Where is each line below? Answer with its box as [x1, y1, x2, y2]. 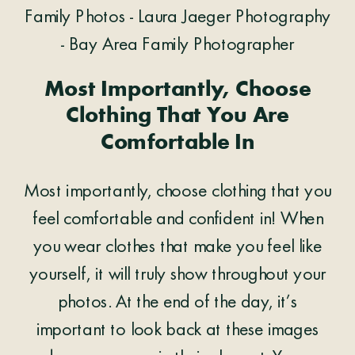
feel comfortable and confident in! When [32, 211, 323, 231]
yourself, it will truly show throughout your [29, 266, 326, 286]
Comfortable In [100, 132, 255, 155]
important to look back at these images [36, 322, 319, 342]
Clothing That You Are [66, 105, 289, 128]
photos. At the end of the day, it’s [57, 294, 298, 314]
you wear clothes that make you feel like [33, 239, 322, 258]
